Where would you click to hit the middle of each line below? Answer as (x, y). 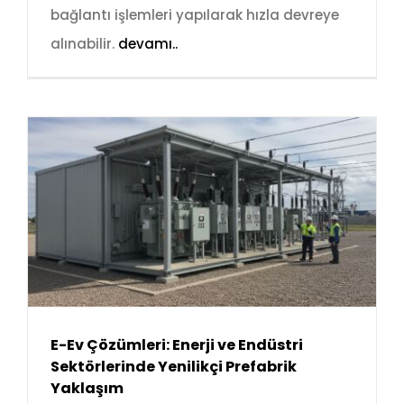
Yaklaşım (87, 389)
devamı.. (148, 44)
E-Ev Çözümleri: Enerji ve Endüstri (177, 345)
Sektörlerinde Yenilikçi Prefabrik (174, 367)
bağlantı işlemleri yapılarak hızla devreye (195, 15)
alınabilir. (84, 44)
